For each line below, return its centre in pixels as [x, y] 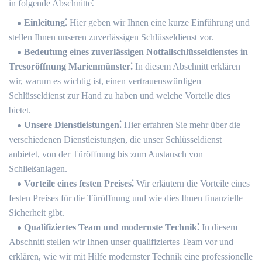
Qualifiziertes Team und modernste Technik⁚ [112, 227]
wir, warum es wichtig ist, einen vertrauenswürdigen [105, 81]
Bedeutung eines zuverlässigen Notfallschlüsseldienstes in [136, 52]
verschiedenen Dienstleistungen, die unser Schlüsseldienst [115, 140]
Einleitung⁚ [46, 23]
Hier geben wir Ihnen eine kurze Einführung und [158, 23]
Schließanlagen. [38, 169]
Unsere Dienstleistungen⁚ [73, 125]
